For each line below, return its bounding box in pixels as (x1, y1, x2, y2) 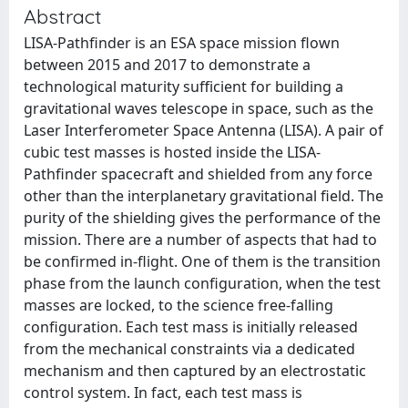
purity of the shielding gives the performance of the (24, 208, 381, 228)
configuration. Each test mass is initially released (24, 317, 358, 337)
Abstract (24, 4, 102, 28)
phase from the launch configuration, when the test (24, 273, 381, 293)
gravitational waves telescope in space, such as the (24, 98, 373, 118)
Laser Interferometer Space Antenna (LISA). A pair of (24, 120, 383, 140)
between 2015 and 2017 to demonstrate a (24, 55, 311, 75)
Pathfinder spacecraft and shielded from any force (24, 164, 372, 184)
